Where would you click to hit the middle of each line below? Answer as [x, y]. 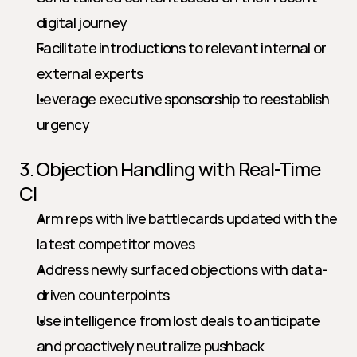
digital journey [82, 22]
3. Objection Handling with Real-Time [170, 169]
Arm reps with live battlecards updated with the [187, 218]
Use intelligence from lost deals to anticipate [178, 320]
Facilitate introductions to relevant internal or [182, 48]
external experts [90, 73]
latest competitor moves [116, 244]
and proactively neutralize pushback [150, 346]
